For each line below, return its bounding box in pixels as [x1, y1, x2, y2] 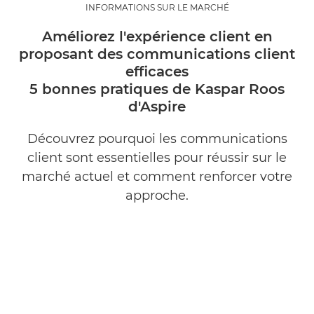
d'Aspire [128, 97, 186, 115]
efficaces [125, 62, 189, 80]
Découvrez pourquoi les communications [27, 130, 287, 146]
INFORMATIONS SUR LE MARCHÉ [85, 1, 229, 13]
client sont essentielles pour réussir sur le [27, 149, 287, 165]
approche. [125, 187, 189, 203]
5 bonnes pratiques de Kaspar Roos [29, 80, 285, 97]
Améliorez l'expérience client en [41, 27, 273, 45]
